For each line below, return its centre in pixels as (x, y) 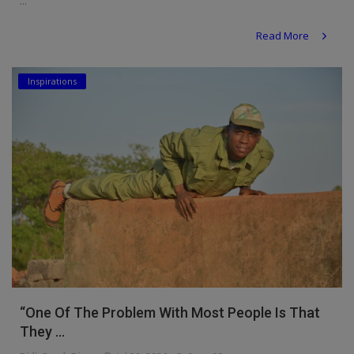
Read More (284, 36)
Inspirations (52, 81)
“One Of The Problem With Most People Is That (170, 312)
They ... (42, 331)
